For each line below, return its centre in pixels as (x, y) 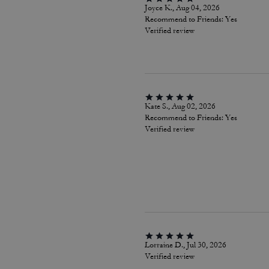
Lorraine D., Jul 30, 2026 (185, 245)
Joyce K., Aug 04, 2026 (182, 8)
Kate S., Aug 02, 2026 (180, 106)
